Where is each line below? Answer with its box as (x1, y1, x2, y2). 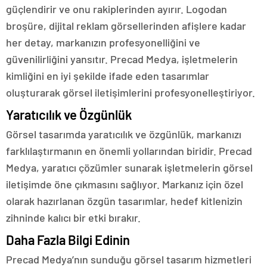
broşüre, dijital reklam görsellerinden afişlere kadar (6, 19, 246, 33)
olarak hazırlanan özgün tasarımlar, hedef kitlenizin (6, 194, 243, 208)
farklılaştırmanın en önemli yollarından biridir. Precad (6, 144, 252, 158)
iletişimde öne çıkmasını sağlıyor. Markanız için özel (6, 178, 243, 191)
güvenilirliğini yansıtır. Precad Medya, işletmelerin (6, 52, 238, 66)
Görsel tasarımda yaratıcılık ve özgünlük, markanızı (6, 128, 241, 141)
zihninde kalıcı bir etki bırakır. (6, 211, 141, 225)
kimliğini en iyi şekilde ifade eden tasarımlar (6, 69, 209, 83)
